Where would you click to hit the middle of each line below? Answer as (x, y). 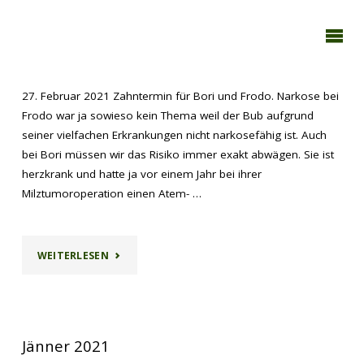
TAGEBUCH (39, 13)
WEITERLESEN (73, 255)
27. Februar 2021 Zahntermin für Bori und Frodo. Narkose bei (181, 96)
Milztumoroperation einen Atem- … (112, 194)
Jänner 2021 (66, 346)
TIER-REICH (39, 37)
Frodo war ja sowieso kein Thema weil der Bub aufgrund (168, 116)
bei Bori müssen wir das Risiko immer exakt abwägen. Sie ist (178, 155)
